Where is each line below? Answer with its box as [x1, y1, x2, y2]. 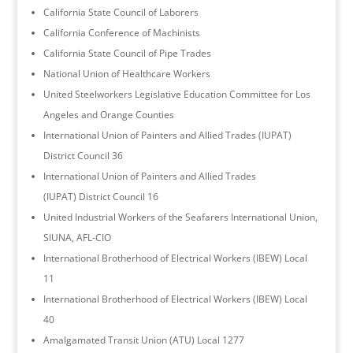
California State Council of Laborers [43, 5, 199, 19]
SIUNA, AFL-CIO [43, 230, 111, 244]
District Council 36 [43, 148, 123, 162]
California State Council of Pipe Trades [43, 46, 211, 60]
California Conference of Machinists [43, 25, 200, 39]
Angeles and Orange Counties [43, 107, 174, 121]
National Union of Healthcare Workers [43, 66, 210, 80]
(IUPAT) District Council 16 [43, 189, 158, 203]
